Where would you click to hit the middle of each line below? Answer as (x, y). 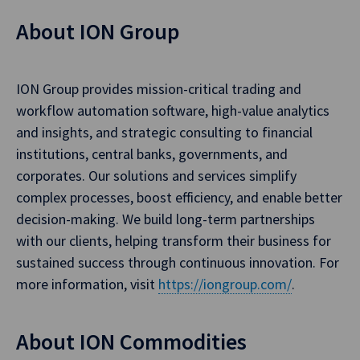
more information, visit (87, 284)
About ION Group (98, 32)
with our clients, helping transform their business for (174, 241)
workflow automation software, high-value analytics (173, 111)
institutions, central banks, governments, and (152, 154)
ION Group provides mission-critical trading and (159, 89)
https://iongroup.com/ (225, 284)
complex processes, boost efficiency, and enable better (179, 198)
